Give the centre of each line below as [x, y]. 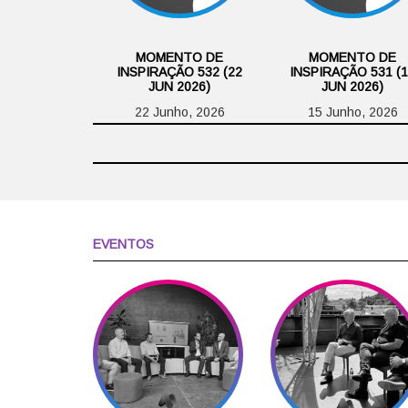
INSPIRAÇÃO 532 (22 [179, 71]
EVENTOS [123, 244]
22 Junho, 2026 [179, 112]
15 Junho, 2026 [352, 112]
